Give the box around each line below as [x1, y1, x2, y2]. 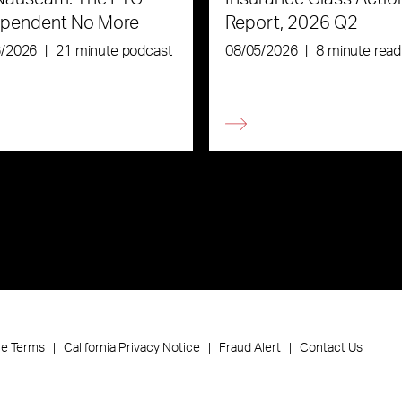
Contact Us [300, 341, 363, 354]
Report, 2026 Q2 [224, 14, 358, 32]
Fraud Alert [219, 341, 282, 354]
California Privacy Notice [64, 341, 201, 354]
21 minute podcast [56, 43, 172, 58]
